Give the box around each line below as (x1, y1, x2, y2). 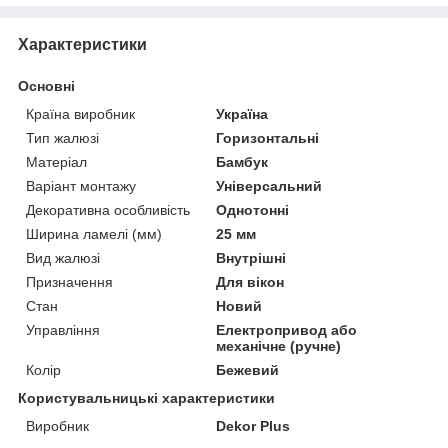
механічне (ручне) (216, 337, 342, 354)
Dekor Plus (216, 417, 291, 434)
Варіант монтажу (26, 177, 136, 194)
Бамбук (216, 153, 269, 170)
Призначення (26, 273, 113, 290)
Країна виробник (26, 105, 135, 122)
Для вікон (216, 273, 285, 290)
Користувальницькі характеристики (18, 389, 275, 406)
